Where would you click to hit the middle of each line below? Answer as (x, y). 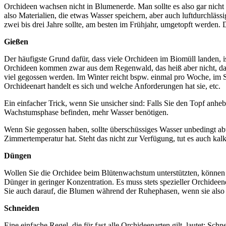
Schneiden (22, 208)
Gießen (16, 41)
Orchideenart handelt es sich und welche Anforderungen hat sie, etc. (112, 86)
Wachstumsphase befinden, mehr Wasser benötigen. (86, 112)
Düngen (18, 155)
